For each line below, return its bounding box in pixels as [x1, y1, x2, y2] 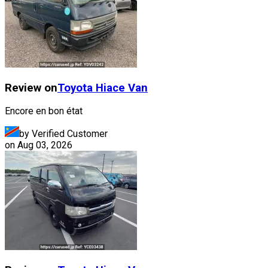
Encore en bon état [5, 105, 83, 117]
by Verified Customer [19, 128, 108, 140]
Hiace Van [96, 81, 148, 95]
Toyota [57, 81, 93, 95]
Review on [5, 81, 57, 95]
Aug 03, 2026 [17, 139, 72, 151]
